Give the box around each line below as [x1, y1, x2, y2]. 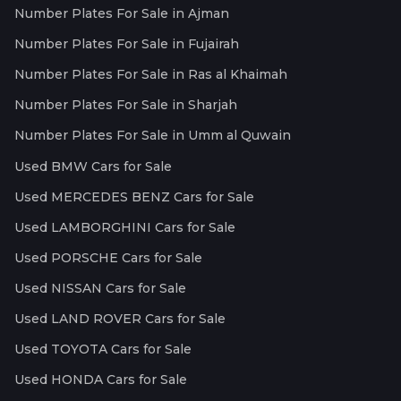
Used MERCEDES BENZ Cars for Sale [14, 188, 254, 205]
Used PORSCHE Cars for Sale [14, 249, 202, 266]
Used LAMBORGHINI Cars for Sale [14, 218, 235, 235]
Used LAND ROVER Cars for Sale [14, 310, 226, 327]
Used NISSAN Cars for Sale [14, 279, 186, 296]
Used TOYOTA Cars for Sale [14, 340, 192, 357]
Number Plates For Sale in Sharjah [14, 96, 237, 113]
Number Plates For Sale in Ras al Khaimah [14, 65, 287, 82]
